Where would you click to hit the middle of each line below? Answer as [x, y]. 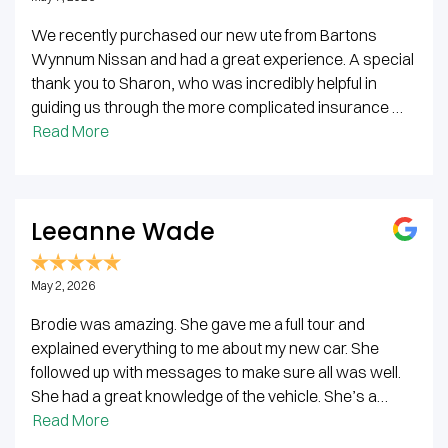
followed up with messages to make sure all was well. [216, 372]
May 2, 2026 [63, 285]
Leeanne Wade [123, 231]
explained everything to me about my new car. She [205, 348]
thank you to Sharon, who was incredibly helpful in [204, 83]
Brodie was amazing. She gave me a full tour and [198, 324]
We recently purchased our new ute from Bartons [204, 35]
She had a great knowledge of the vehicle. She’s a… [209, 396]
